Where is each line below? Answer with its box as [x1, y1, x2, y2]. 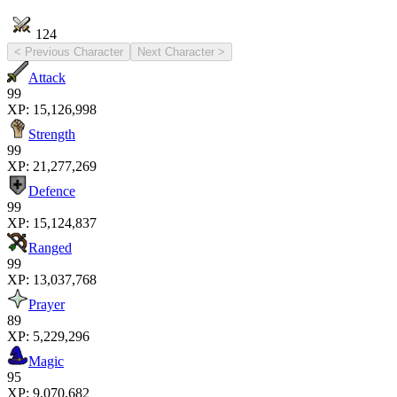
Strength [28, 126, 75, 142]
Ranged [28, 239, 72, 255]
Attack [28, 69, 66, 85]
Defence [28, 183, 75, 198]
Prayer [28, 296, 65, 312]
